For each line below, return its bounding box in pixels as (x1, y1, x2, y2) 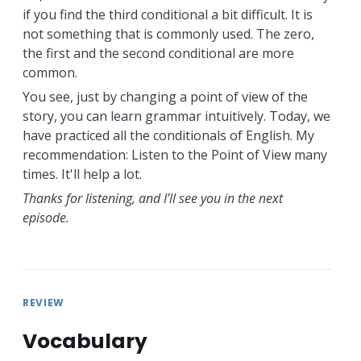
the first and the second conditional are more (22, 44, 294, 62)
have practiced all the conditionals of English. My (22, 126, 314, 144)
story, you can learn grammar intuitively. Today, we (22, 106, 330, 125)
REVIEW (22, 295, 65, 309)
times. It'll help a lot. (22, 164, 142, 183)
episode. (22, 208, 69, 226)
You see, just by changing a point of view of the (22, 87, 308, 106)
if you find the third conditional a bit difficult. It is (22, 5, 313, 23)
